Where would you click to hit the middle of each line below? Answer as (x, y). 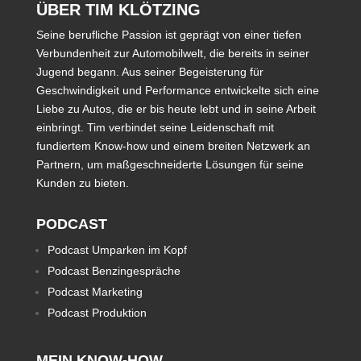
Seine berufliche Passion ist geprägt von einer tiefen (168, 35)
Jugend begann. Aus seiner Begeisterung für (149, 72)
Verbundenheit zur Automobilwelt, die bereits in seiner (172, 53)
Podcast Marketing (95, 292)
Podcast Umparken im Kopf (117, 250)
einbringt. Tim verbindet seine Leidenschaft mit (155, 127)
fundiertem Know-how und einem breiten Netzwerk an (173, 146)
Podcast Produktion (97, 313)
